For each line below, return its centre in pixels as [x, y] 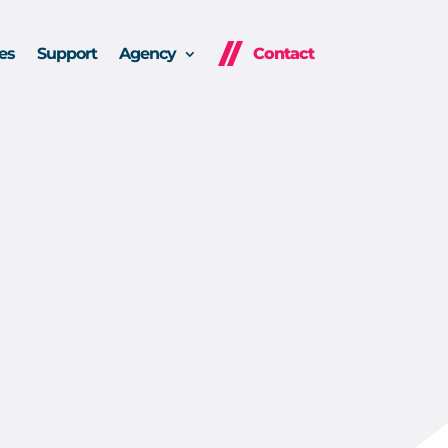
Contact [283, 53]
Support [66, 53]
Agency [147, 53]
